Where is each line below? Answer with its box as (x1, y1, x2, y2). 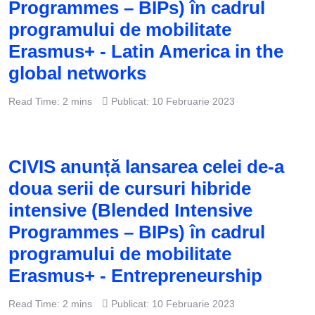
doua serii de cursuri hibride (8, 178, 251, 200)
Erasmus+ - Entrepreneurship (8, 265, 262, 287)
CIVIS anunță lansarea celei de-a (8, 156, 284, 178)
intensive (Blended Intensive (8, 200, 252, 221)
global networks (8, 63, 146, 84)
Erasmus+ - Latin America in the (8, 41, 283, 62)
